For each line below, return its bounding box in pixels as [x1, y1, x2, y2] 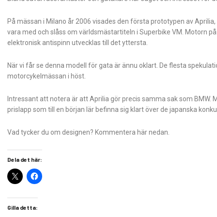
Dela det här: [7, 155, 42, 163]
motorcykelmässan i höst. [7, 72, 86, 80]
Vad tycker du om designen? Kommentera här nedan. [7, 128, 170, 136]
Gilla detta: [7, 203, 38, 211]
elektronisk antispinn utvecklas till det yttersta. [7, 38, 148, 46]
